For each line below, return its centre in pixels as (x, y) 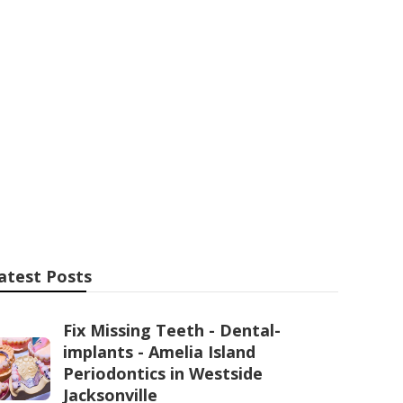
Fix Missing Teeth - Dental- (172, 330)
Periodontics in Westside (163, 373)
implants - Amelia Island (159, 352)
